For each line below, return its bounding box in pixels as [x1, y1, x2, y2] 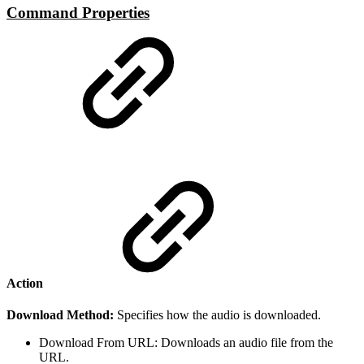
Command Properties [6, 4, 149, 22]
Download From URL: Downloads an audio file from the [39, 335, 333, 349]
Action [6, 275, 43, 290]
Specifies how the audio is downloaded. [117, 307, 321, 322]
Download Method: [6, 307, 117, 322]
